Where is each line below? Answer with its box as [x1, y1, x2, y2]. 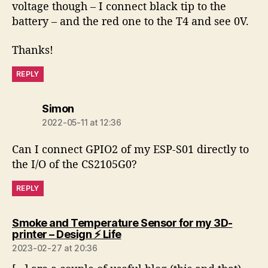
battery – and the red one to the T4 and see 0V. [12, 14, 249, 29]
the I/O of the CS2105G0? [12, 156, 137, 171]
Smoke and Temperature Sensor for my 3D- [12, 216, 233, 229]
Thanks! [12, 42, 53, 57]
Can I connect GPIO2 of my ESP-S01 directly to [12, 141, 249, 156]
